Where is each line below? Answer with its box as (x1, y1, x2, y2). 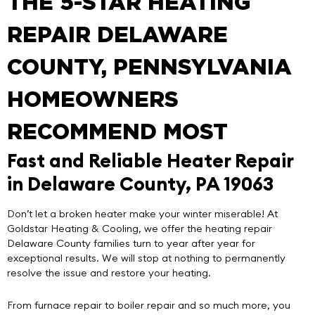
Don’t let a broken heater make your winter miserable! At (7, 207, 278, 221)
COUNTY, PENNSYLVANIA (7, 57, 292, 79)
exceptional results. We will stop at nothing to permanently (7, 252, 285, 265)
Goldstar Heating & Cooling (7, 222, 139, 236)
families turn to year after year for (91, 237, 255, 250)
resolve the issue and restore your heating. (7, 266, 211, 280)
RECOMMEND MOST (7, 122, 228, 144)
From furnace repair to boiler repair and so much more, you (7, 298, 290, 311)
